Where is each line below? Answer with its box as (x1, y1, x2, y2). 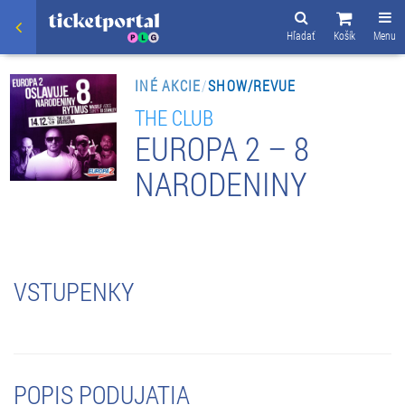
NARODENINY (135, 161, 308, 205)
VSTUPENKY (14, 274, 134, 308)
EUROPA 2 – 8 (135, 126, 310, 170)
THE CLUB (135, 102, 214, 131)
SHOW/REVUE (208, 75, 297, 95)
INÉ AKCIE (135, 75, 202, 95)
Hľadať (287, 28, 316, 42)
